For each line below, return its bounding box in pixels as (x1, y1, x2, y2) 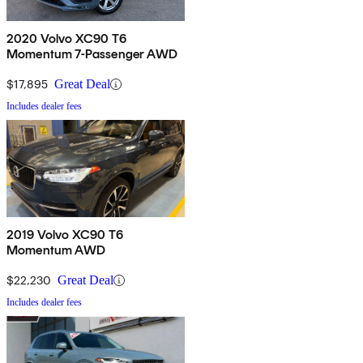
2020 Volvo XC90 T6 (6, 31, 126, 47)
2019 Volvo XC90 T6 (6, 227, 123, 243)
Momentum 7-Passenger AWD (6, 46, 177, 62)
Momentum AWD (6, 242, 105, 258)
